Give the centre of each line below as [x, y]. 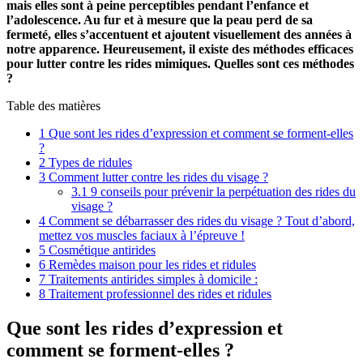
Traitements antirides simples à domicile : [152, 279]
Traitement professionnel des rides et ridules [158, 293]
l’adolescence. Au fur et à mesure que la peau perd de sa [160, 19]
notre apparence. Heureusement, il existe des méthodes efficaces [180, 49]
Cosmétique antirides [100, 250]
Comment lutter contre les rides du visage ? [157, 177]
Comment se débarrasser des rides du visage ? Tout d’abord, [200, 220]
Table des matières [53, 105]
